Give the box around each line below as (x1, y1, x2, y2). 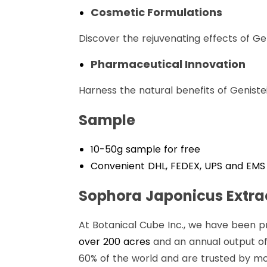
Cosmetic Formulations (91, 5, 222, 20)
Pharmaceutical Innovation (91, 57, 246, 72)
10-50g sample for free (91, 142, 200, 157)
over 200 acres (79, 235, 150, 249)
